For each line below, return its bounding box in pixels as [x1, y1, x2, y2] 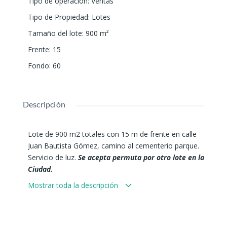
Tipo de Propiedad [27, 12, 88, 22]
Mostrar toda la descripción [27, 180, 120, 191]
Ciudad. [27, 164, 55, 174]
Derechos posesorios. [27, 176, 108, 186]
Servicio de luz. [27, 153, 78, 163]
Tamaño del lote [27, 28, 82, 39]
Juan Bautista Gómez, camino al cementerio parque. [27, 141, 199, 151]
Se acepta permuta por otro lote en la [78, 153, 204, 163]
